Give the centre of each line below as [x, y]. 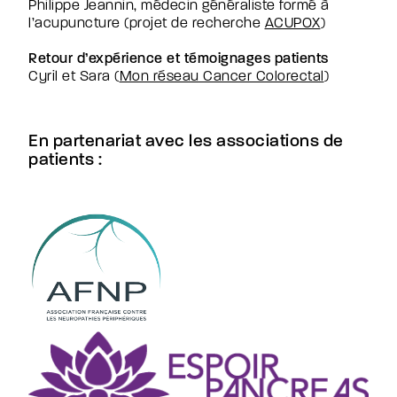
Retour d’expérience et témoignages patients [179, 59]
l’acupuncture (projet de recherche [147, 24]
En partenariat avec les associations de [186, 142]
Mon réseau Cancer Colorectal [222, 77]
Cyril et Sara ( [74, 77]
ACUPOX [292, 24]
